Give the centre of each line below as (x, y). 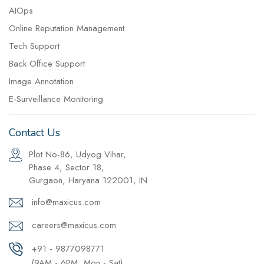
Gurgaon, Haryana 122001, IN (88, 180)
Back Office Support (47, 63)
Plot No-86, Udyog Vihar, (77, 154)
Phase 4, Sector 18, (67, 167)
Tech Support (34, 46)
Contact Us (34, 132)
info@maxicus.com (65, 202)
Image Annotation (41, 81)
